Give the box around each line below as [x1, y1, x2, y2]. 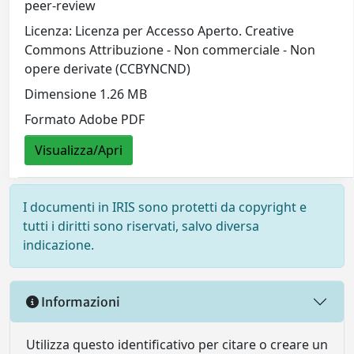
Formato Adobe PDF [24, 110, 145, 128]
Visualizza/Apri [35, 141, 123, 159]
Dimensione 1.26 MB [24, 85, 148, 103]
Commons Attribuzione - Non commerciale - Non [24, 40, 316, 58]
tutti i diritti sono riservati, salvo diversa [23, 217, 259, 235]
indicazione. [23, 236, 94, 254]
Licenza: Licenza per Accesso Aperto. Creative [24, 21, 295, 40]
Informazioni [39, 293, 120, 310]
